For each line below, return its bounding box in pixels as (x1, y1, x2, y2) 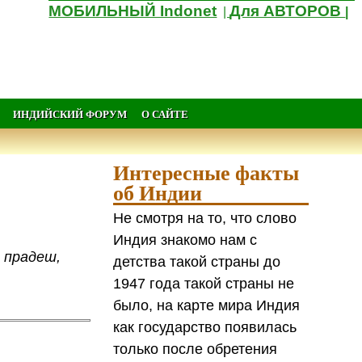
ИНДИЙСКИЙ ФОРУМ (12, 106, 127, 121)
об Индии (113, 177, 203, 208)
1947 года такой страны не (113, 275, 295, 292)
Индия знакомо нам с (113, 231, 258, 248)
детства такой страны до (113, 253, 281, 270)
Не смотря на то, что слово (113, 209, 297, 226)
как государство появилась (113, 318, 297, 335)
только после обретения (113, 340, 278, 357)
